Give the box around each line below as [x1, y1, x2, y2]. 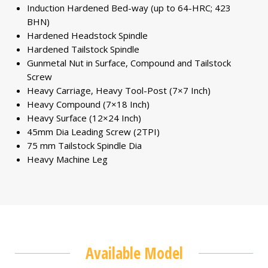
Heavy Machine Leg [27, 153, 108, 165]
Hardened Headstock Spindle [27, 29, 148, 41]
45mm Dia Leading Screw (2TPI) [27, 125, 160, 138]
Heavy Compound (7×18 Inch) [27, 98, 150, 110]
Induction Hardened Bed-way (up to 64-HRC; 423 [27, 1, 231, 14]
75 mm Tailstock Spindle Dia [27, 139, 142, 151]
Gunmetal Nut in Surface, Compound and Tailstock [27, 56, 231, 69]
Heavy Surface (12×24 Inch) [27, 111, 141, 124]
